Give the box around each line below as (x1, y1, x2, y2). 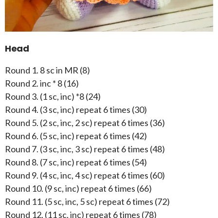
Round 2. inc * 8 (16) (5, 77, 79, 89)
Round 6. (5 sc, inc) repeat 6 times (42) (5, 130, 147, 141)
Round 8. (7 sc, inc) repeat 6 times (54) (5, 156, 147, 167)
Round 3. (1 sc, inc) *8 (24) (5, 91, 101, 102)
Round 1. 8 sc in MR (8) (5, 64, 90, 75)
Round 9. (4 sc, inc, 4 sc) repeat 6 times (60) (5, 169, 165, 181)
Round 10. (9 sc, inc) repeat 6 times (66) (5, 182, 152, 194)
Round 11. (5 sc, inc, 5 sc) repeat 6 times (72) (5, 196, 170, 207)
